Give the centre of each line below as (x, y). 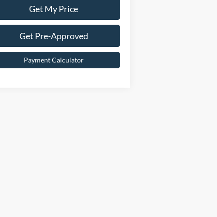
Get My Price (54, 8)
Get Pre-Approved (54, 36)
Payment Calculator (54, 60)
